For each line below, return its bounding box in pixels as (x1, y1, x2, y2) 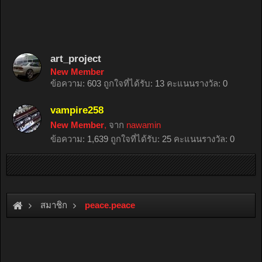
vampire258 (50, 104, 104, 116)
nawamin (126, 120, 161, 130)
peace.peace (85, 200, 135, 210)
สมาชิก (40, 200, 67, 210)
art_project (50, 53, 101, 64)
